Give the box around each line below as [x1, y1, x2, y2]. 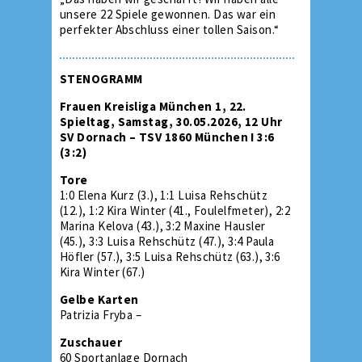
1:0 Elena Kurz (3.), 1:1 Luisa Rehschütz [60, 187, 267, 203]
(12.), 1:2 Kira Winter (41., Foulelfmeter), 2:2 [60, 202, 291, 218]
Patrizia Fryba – [60, 306, 142, 322]
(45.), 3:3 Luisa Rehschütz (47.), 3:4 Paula [60, 233, 275, 249]
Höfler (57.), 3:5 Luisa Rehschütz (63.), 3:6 [60, 248, 280, 264]
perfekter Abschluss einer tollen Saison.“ [60, 21, 280, 37]
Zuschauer [60, 334, 123, 350]
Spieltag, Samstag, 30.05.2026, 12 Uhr [60, 113, 283, 129]
